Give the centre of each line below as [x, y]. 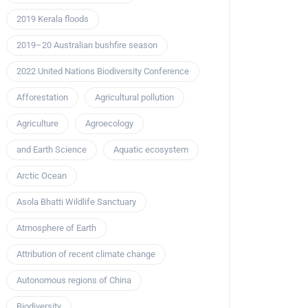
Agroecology [109, 124]
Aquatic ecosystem [151, 150]
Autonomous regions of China [74, 280]
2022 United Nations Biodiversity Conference [103, 71]
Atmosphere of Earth [56, 228]
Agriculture [37, 124]
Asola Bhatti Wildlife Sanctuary [76, 202]
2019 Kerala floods [53, 19]
